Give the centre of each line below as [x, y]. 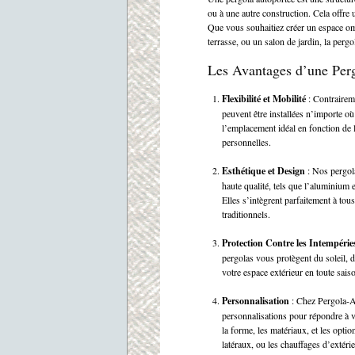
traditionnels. [246, 214]
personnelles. [246, 141]
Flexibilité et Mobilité [264, 98]
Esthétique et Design [263, 170]
